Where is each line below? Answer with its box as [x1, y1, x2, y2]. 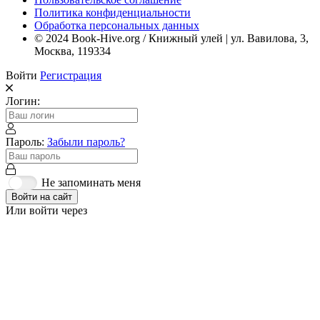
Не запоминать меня [41, 176, 141, 189]
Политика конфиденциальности [34, 6, 191, 19]
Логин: [6, 95, 40, 108]
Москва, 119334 [34, 45, 111, 58]
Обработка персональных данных [34, 19, 199, 32]
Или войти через [6, 204, 87, 217]
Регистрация [40, 69, 101, 82]
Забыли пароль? [47, 136, 125, 149]
